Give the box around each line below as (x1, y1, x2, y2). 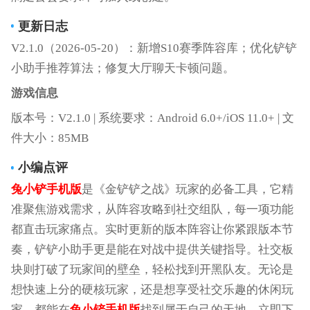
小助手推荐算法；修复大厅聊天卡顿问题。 (10, 61, 235, 75)
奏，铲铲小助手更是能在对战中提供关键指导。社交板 (10, 243, 293, 257)
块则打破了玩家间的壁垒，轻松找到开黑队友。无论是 (10, 263, 293, 277)
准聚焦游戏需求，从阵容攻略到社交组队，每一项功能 (10, 203, 293, 217)
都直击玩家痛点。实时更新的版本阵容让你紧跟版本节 (10, 223, 293, 237)
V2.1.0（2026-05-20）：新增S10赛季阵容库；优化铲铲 (10, 41, 297, 55)
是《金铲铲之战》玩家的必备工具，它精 (81, 183, 293, 197)
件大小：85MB (10, 131, 89, 145)
